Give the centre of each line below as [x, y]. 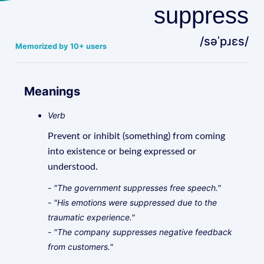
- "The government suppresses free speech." [135, 188]
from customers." [81, 247]
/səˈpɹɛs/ [224, 41]
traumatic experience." [92, 217]
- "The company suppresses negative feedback [140, 232]
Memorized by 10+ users [61, 46]
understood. [73, 167]
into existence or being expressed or [122, 151]
